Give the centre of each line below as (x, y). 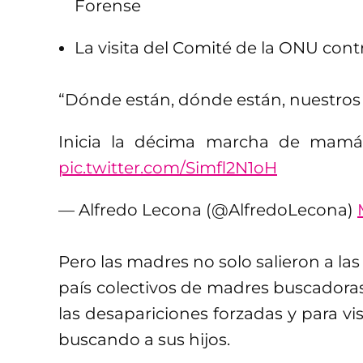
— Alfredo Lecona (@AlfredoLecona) (208, 209)
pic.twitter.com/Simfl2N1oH (168, 167)
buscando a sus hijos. (144, 339)
